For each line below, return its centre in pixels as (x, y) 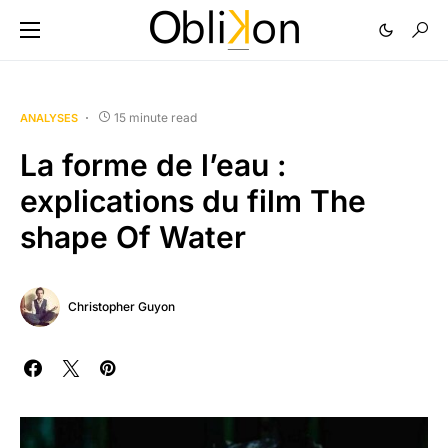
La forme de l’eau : (153, 165)
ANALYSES (49, 118)
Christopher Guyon (121, 306)
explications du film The (193, 201)
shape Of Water (133, 237)
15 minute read (155, 117)
